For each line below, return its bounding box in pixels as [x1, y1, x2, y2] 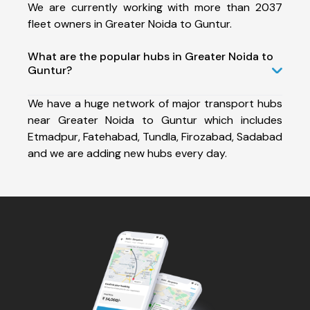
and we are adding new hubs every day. [28, 145, 227, 161]
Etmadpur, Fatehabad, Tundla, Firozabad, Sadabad [28, 129, 282, 144]
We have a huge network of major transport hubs [28, 95, 282, 111]
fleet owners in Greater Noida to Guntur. [28, 16, 232, 31]
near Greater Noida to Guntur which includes [28, 112, 282, 127]
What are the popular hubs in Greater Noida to [28, 48, 273, 64]
